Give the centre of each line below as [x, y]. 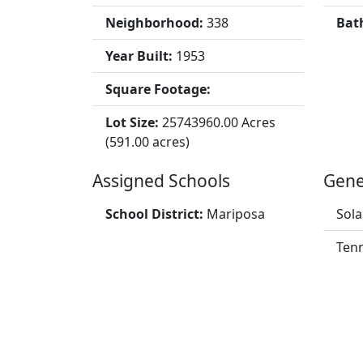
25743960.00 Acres [219, 122]
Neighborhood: [156, 22]
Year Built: [141, 56]
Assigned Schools [161, 180]
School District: [156, 214]
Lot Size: [134, 122]
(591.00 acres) [147, 141]
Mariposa [236, 214]
